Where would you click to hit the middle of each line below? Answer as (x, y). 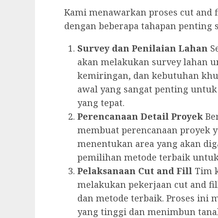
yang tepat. (101, 103)
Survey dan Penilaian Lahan (143, 48)
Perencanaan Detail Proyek (140, 117)
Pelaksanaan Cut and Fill (135, 171)
